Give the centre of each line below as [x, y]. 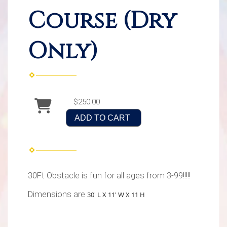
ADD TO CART [102, 118]
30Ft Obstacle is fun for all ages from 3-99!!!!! [109, 176]
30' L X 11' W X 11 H [116, 195]
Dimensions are [58, 195]
